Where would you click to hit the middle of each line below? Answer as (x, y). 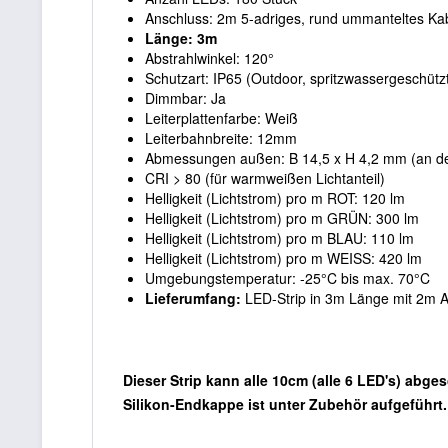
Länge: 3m (181, 37)
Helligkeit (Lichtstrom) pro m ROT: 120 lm (275, 197)
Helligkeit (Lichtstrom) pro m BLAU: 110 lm (279, 237)
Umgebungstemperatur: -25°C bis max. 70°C (287, 277)
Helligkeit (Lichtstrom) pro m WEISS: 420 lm (283, 257)
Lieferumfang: (193, 297)
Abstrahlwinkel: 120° (209, 57)
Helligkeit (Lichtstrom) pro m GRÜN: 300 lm (282, 217)
